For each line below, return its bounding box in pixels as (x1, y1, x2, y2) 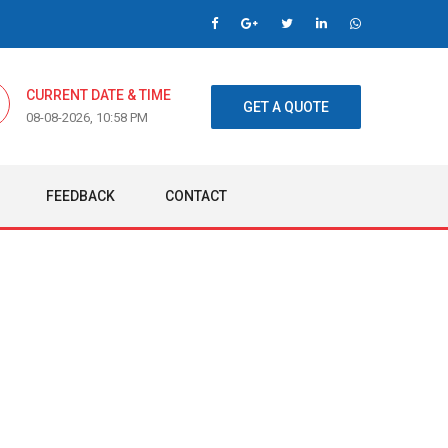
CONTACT (165, 188, 227, 205)
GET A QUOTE (243, 99, 329, 116)
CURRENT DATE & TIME (26, 87, 171, 104)
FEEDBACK (46, 188, 115, 205)
